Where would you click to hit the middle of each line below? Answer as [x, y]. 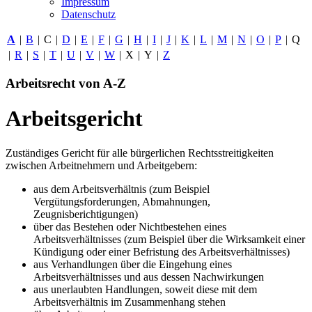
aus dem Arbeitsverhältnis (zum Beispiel [122, 189]
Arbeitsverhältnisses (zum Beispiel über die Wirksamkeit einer [169, 239]
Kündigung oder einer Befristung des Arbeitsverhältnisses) [162, 251]
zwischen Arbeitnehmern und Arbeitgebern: [101, 165]
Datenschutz [88, 14]
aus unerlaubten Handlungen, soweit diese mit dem [145, 289]
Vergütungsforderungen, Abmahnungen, [122, 201]
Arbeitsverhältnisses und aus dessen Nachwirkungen [149, 276]
